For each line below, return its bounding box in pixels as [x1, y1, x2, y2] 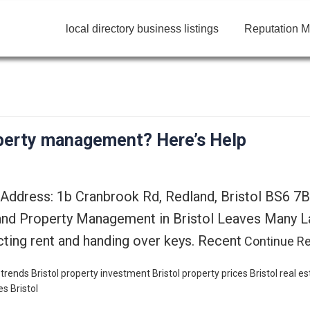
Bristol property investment [31, 268, 150, 279]
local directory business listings [65, 22, 219, 35]
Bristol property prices [152, 268, 248, 279]
